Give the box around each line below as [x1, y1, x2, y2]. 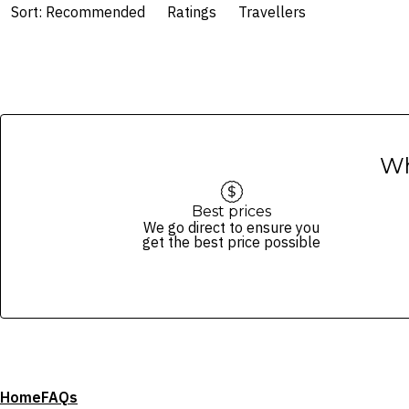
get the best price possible [142, 232, 320, 251]
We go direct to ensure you [143, 217, 320, 236]
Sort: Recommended [11, 2, 145, 21]
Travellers [238, 2, 306, 21]
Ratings [167, 2, 216, 21]
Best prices [192, 202, 271, 220]
